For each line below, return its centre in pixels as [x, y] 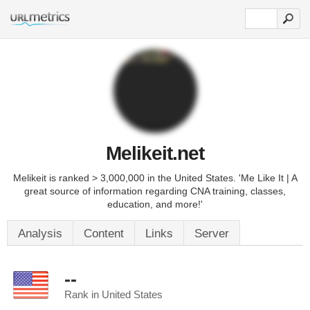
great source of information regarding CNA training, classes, [155, 191]
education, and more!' [155, 204]
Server [212, 234]
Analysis [40, 234]
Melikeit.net [155, 153]
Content [104, 234]
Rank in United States [113, 295]
